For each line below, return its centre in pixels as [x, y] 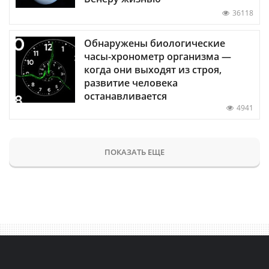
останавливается [125, 96]
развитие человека [131, 83]
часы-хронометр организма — [158, 56]
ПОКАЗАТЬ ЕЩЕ [134, 152]
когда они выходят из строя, [153, 69]
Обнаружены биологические [155, 43]
